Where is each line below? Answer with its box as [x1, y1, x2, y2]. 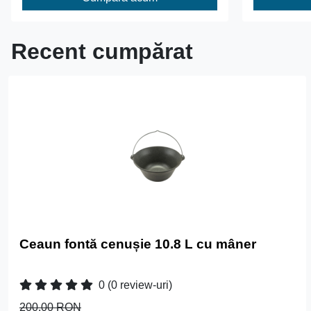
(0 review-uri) [108, 278, 172, 291]
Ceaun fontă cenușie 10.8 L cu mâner [19, 236, 256, 251]
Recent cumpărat [11, 38, 193, 64]
